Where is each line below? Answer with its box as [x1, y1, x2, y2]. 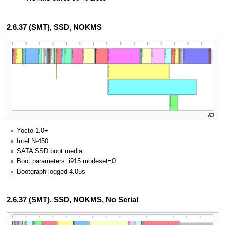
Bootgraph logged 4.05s [17, 168, 85, 175]
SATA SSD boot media [17, 147, 82, 155]
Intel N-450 [17, 137, 48, 145]
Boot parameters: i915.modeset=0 [17, 158, 116, 165]
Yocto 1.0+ [17, 127, 48, 135]
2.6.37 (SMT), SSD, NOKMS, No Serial [6, 196, 138, 204]
